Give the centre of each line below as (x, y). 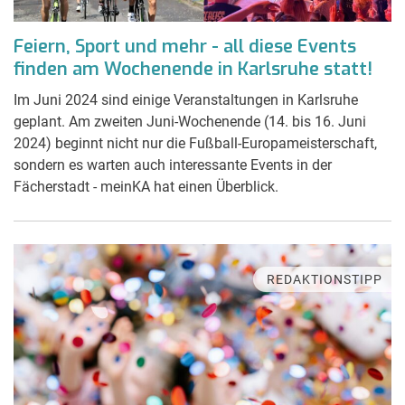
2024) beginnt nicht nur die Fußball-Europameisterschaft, (195, 143)
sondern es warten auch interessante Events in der (173, 165)
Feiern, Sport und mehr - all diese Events (185, 46)
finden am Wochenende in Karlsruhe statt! (193, 69)
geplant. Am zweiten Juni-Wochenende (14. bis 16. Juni (190, 121)
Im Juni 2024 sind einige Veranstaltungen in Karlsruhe (186, 99)
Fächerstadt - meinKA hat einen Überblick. (146, 186)
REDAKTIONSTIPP (325, 279)
